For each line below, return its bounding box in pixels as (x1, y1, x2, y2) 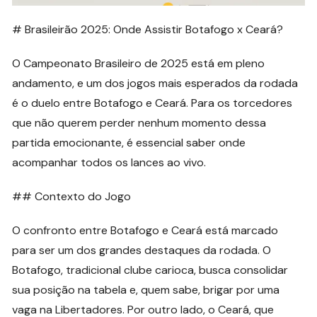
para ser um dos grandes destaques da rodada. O (12, 242, 272, 258)
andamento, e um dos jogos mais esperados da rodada (12, 75, 299, 91)
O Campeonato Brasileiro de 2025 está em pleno (12, 55, 265, 71)
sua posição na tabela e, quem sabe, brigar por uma (12, 282, 280, 297)
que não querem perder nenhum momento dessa (12, 115, 267, 130)
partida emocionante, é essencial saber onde (12, 134, 246, 150)
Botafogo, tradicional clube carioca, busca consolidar (12, 262, 289, 277)
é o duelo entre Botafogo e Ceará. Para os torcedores (12, 95, 293, 110)
